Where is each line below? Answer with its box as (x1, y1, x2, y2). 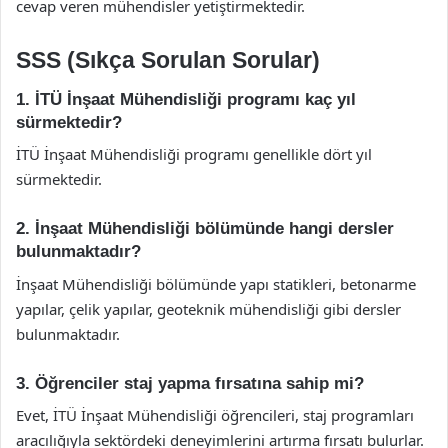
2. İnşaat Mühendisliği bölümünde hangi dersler (16, 219, 394, 238)
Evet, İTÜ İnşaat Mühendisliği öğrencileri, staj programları (16, 405, 414, 425)
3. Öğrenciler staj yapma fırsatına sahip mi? (16, 373, 364, 393)
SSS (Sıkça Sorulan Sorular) (16, 47, 320, 73)
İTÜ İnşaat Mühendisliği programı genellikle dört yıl (16, 144, 372, 164)
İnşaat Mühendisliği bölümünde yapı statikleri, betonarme (16, 273, 416, 294)
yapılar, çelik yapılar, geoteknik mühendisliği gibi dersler (16, 298, 401, 319)
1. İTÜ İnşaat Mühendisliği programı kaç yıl (16, 89, 356, 109)
